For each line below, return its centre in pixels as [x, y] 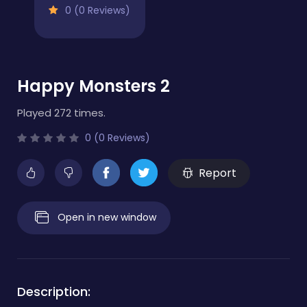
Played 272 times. [61, 112]
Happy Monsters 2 [94, 86]
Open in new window [107, 217]
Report [217, 173]
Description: [54, 291]
